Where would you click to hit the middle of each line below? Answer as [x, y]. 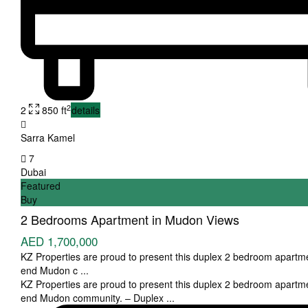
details [86, 110]
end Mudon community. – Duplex [93, 298]
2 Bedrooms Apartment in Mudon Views [130, 220]
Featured [41, 186]
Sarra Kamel [48, 138]
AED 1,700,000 [59, 241]
